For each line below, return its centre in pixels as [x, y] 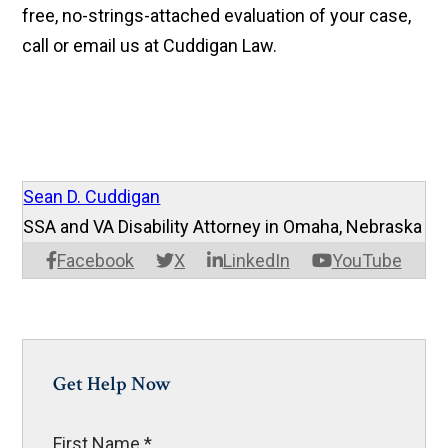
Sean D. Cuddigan [92, 197]
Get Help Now [112, 384]
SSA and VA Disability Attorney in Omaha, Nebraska [223, 227]
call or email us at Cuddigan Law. [150, 46]
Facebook [96, 261]
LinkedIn [256, 261]
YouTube [366, 261]
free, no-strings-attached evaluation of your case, [217, 16]
